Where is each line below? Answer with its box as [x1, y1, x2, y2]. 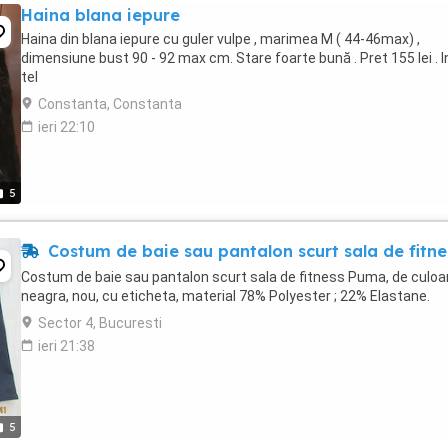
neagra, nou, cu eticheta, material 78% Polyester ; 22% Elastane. [21, 288, 430, 304]
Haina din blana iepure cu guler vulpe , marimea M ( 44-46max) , [21, 31, 420, 47]
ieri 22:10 [38, 119, 95, 135]
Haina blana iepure [21, 5, 180, 25]
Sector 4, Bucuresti [38, 315, 162, 331]
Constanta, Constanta [38, 96, 182, 112]
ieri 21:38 [38, 338, 95, 354]
